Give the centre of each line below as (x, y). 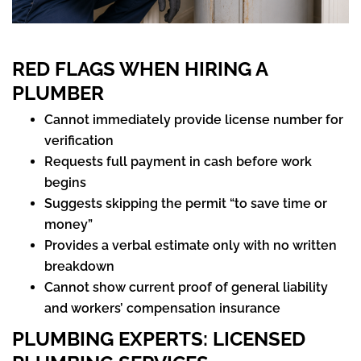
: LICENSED (254, 339)
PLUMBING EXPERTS (108, 339)
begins (65, 183)
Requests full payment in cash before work (178, 162)
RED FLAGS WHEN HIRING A (140, 69)
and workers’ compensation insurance (162, 309)
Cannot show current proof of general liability (186, 288)
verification (79, 141)
